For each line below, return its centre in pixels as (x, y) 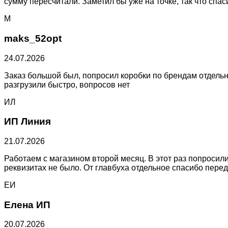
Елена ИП (27, 205)
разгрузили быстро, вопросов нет (67, 84)
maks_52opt (33, 38)
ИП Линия (27, 122)
